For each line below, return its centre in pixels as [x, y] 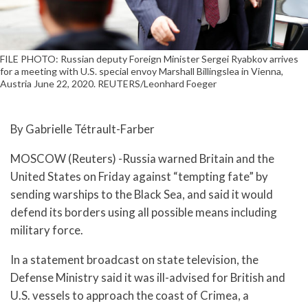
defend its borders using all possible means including [144, 212]
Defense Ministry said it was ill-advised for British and [148, 277]
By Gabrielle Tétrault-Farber [82, 129]
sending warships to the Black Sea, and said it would [142, 194]
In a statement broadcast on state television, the [134, 259]
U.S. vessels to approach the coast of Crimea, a [130, 295]
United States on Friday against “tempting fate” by [139, 176]
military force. [47, 230]
